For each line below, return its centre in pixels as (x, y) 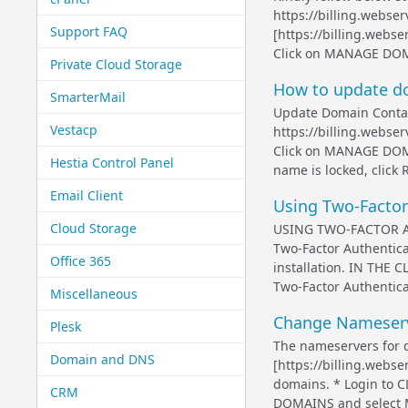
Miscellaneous (93, 294)
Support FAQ (88, 31)
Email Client (86, 195)
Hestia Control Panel (112, 163)
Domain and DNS (102, 359)
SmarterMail (87, 97)
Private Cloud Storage (116, 64)
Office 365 (80, 261)
